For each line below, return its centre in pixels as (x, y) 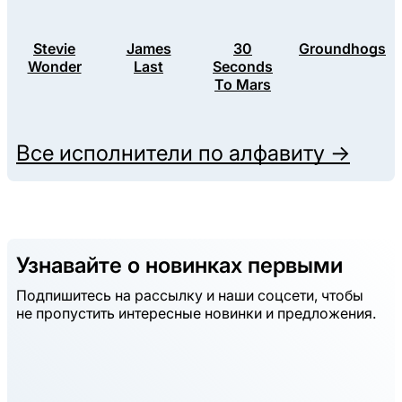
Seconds (243, 67)
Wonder (54, 67)
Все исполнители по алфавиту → (183, 153)
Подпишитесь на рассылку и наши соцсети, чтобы (190, 296)
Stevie (54, 49)
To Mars (243, 85)
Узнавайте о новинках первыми (179, 266)
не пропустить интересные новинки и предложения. (196, 314)
